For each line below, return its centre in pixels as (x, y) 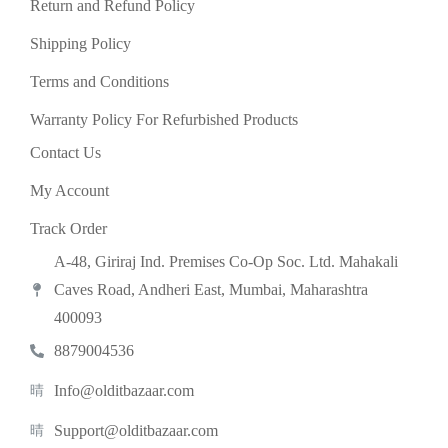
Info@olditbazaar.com (124, 390)
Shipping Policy (80, 43)
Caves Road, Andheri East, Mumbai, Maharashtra (211, 289)
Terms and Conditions (99, 81)
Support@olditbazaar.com (136, 430)
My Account (69, 190)
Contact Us (65, 152)
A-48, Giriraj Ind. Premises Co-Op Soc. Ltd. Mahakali (226, 261)
